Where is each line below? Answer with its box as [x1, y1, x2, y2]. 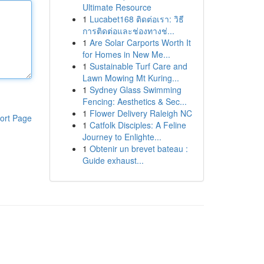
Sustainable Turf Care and [89, 60, 187, 72]
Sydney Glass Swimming [89, 84, 181, 95]
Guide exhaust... [82, 154, 144, 166]
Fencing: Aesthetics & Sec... [82, 95, 187, 107]
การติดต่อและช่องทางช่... [82, 25, 174, 37]
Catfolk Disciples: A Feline [89, 119, 186, 131]
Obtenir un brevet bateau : [89, 143, 188, 154]
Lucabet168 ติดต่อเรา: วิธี [89, 13, 184, 25]
